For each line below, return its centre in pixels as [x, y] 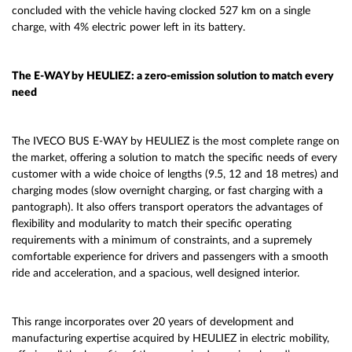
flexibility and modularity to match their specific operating [152, 224]
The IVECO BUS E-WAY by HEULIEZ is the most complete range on [176, 141]
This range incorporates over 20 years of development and [153, 322]
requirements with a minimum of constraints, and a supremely [162, 240]
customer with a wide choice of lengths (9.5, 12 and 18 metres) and [175, 174]
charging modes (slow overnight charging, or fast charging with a [167, 191]
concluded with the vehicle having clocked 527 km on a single [161, 11]
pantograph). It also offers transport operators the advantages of [167, 207]
